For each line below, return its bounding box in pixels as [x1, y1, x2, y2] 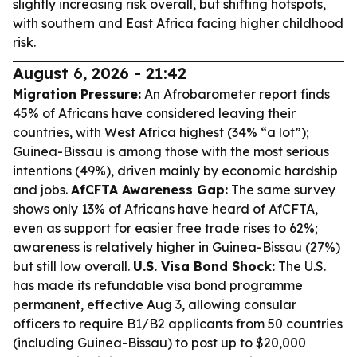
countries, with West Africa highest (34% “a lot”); [13, 124, 309, 140]
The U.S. [275, 258, 326, 274]
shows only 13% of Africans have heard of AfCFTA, [13, 201, 318, 217]
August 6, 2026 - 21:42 [13, 63, 186, 83]
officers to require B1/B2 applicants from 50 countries [13, 316, 343, 331]
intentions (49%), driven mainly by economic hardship [13, 163, 338, 178]
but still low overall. [13, 258, 133, 274]
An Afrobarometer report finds [141, 86, 330, 102]
